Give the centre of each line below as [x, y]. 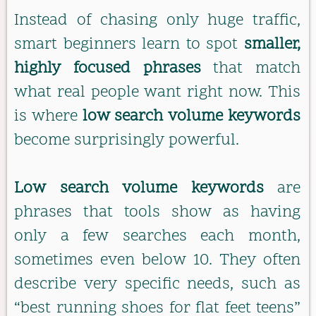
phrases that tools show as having [157, 213]
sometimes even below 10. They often [157, 261]
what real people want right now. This [157, 92]
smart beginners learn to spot [129, 44]
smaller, [272, 44]
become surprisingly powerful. [127, 140]
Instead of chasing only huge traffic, [157, 20]
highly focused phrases [108, 68]
